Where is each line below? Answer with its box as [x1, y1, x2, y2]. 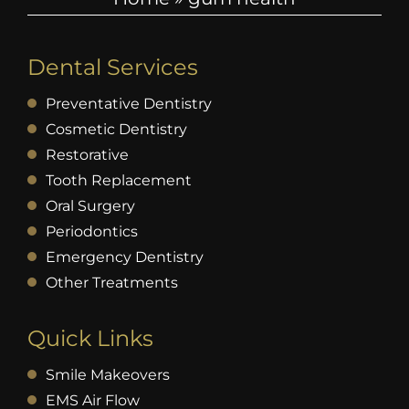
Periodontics [45, 222, 138, 240]
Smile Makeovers [45, 365, 170, 383]
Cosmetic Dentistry [45, 120, 187, 138]
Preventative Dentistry [45, 94, 212, 112]
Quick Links [26, 324, 153, 351]
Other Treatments [45, 273, 178, 291]
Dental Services [26, 53, 198, 80]
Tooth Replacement [45, 171, 192, 189]
